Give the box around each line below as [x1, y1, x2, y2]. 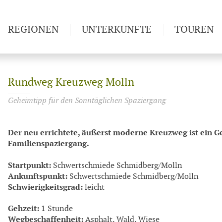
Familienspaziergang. [8, 138, 89, 149]
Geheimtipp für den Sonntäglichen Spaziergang [8, 96, 166, 106]
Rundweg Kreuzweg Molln [8, 76, 134, 89]
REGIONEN [8, 24, 59, 36]
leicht [85, 182, 105, 192]
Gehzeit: [8, 203, 39, 214]
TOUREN [174, 24, 214, 36]
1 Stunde [39, 204, 73, 214]
